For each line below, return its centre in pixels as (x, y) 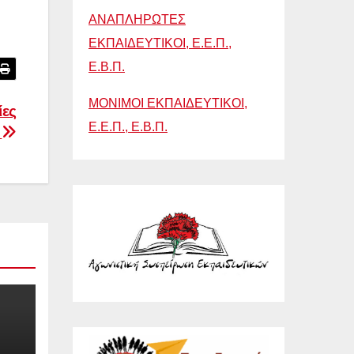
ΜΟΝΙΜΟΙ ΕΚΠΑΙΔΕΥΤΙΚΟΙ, (168, 104)
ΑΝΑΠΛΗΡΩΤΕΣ (137, 20)
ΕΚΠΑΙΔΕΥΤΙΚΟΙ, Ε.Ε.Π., (160, 43)
